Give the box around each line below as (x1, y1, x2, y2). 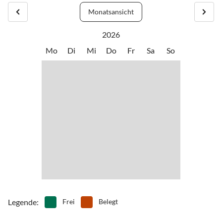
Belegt (99, 197, 118, 206)
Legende (8, 197, 37, 207)
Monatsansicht (88, 7, 134, 16)
